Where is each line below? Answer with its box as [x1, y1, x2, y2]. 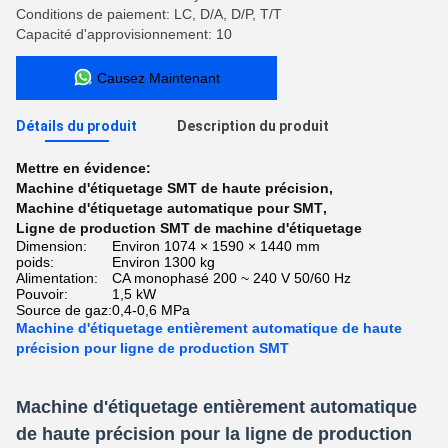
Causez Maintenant [97, 70, 220, 86]
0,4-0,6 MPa [112, 302, 190, 318]
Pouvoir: [16, 286, 68, 302]
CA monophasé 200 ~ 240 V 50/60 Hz [112, 270, 351, 286]
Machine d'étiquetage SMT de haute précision [16, 180, 329, 196]
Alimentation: [16, 270, 98, 286]
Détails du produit [16, 118, 137, 134]
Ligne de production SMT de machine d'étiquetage [16, 220, 362, 236]
